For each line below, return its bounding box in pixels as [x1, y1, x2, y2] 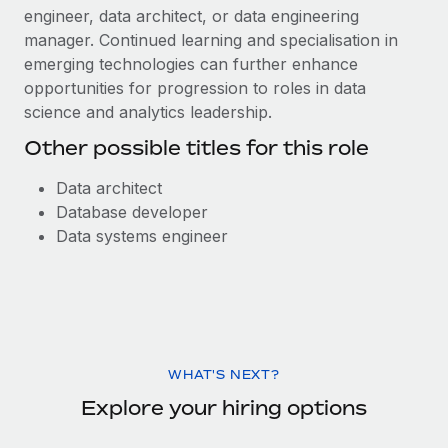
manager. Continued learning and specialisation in [24, 30, 398, 50]
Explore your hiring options [81, 395, 367, 420]
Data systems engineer [56, 226, 228, 246]
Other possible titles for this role [24, 135, 369, 160]
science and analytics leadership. [24, 102, 272, 122]
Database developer [56, 202, 208, 222]
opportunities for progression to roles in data [24, 78, 366, 98]
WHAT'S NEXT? [168, 367, 280, 382]
